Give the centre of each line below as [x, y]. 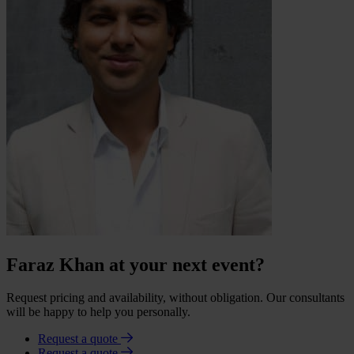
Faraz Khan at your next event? [136, 264]
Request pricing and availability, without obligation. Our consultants [175, 298]
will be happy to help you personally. [98, 312]
